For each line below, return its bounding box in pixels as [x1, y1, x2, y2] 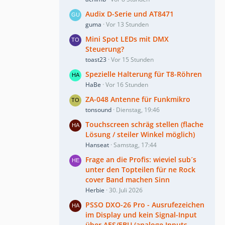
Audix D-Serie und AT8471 [85, 9, 174, 19]
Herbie [85, 185, 104, 194]
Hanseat [85, 140, 109, 149]
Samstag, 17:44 [114, 140, 157, 149]
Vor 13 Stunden [106, 20, 149, 29]
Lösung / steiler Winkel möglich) [85, 129, 195, 139]
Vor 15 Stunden [111, 55, 154, 64]
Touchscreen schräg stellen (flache [85, 119, 203, 129]
